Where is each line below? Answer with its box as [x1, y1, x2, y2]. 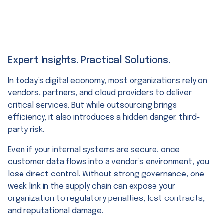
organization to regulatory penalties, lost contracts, [8, 194, 205, 203]
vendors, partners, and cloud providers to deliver [8, 88, 192, 97]
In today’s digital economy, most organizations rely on [8, 76, 207, 85]
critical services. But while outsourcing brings [8, 101, 177, 109]
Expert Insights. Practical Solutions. [8, 55, 170, 66]
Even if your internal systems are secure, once [8, 145, 180, 154]
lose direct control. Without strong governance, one [8, 170, 204, 178]
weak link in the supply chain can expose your [8, 182, 175, 191]
